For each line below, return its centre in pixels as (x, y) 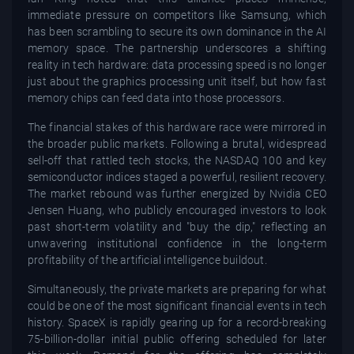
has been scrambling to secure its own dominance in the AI (177, 31)
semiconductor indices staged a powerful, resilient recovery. (177, 177)
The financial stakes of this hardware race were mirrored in (177, 127)
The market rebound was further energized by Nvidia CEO (177, 193)
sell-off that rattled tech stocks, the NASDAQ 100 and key (177, 160)
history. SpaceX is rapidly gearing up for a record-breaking (177, 322)
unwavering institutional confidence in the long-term (177, 243)
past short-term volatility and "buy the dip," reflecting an (177, 226)
